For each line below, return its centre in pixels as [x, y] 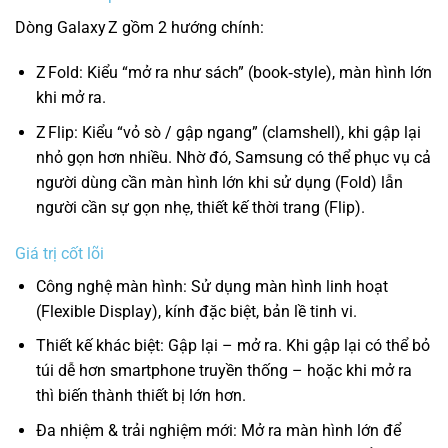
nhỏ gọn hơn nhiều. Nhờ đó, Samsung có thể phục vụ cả [233, 158]
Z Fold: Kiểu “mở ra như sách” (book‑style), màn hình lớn [233, 73]
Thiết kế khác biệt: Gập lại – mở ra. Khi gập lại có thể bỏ [232, 346]
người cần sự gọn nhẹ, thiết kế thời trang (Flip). [200, 208]
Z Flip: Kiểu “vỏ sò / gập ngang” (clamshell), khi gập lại [228, 133]
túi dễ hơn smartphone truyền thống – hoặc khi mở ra [223, 371]
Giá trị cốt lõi [59, 253]
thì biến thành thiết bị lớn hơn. [140, 396]
